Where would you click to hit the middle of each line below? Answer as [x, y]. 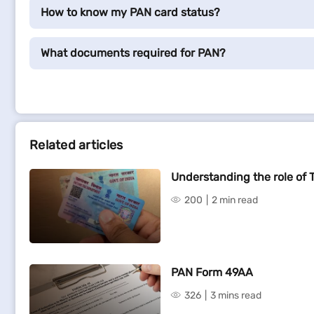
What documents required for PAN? [133, 53]
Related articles [76, 145]
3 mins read [236, 295]
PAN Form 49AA [212, 272]
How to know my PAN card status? [130, 12]
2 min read [235, 200]
